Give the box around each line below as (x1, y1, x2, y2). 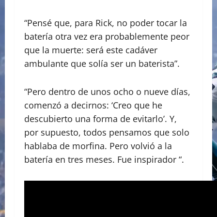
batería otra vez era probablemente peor (24, 31, 189, 43)
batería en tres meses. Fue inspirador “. (24, 154, 184, 166)
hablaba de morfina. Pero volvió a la (24, 140, 172, 152)
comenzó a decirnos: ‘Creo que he (24, 99, 162, 111)
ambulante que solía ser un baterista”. (24, 58, 180, 70)
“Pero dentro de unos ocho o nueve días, (24, 86, 190, 98)
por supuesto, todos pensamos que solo (24, 126, 189, 139)
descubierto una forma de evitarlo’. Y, (24, 113, 177, 125)
